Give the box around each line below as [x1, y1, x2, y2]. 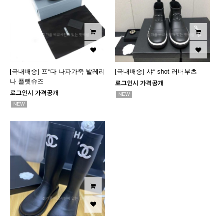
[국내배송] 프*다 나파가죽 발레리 [10, 68, 105, 75]
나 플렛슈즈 [10, 78, 44, 85]
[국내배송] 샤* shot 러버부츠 [115, 68, 197, 75]
